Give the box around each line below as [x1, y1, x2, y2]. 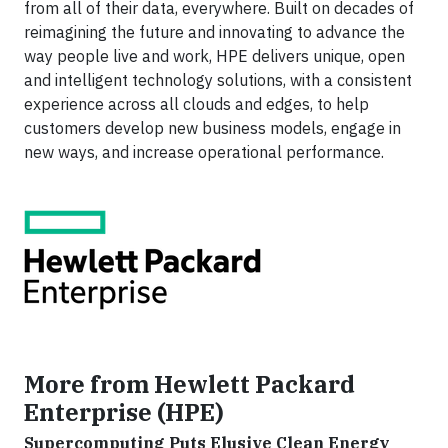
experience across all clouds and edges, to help [24, 94, 369, 114]
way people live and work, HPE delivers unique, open [24, 46, 405, 66]
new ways [24, 142, 95, 162]
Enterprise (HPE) [24, 397, 224, 427]
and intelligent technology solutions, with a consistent [24, 70, 412, 90]
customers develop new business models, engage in [24, 118, 401, 138]
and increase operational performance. [102, 142, 384, 162]
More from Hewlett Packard [24, 369, 355, 399]
